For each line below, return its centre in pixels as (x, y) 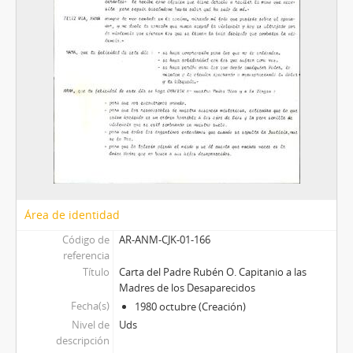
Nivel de (90, 325)
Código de (85, 240)
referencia (86, 256)
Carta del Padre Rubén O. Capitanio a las (212, 272)
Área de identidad (72, 215)
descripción (82, 341)
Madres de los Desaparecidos (187, 288)
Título (96, 272)
